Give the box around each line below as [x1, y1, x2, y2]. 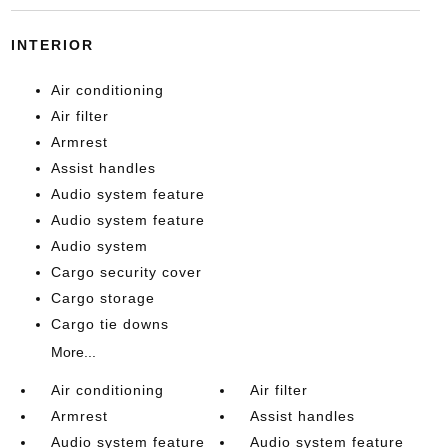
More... [50, 343, 96, 360]
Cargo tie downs [50, 315, 169, 332]
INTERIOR [10, 36, 94, 53]
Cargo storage [50, 289, 155, 306]
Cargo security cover [50, 263, 202, 280]
